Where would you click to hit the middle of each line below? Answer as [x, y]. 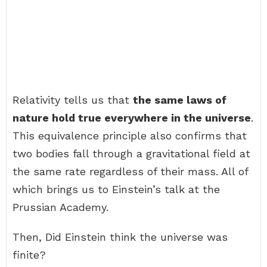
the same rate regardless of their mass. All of [130, 171]
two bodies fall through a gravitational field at [131, 153]
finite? [29, 255]
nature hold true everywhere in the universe [132, 118]
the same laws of [180, 100]
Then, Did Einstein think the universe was [120, 237]
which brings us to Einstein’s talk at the [116, 189]
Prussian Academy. [60, 207]
